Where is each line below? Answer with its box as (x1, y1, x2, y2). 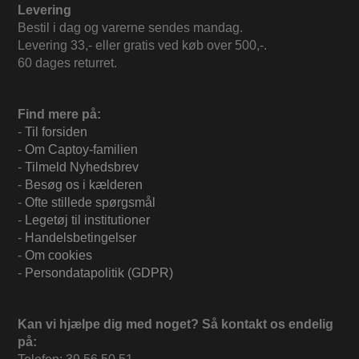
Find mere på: (18, 107, 101, 122)
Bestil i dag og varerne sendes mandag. (18, 21, 243, 35)
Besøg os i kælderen (25, 178, 143, 192)
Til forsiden (25, 125, 87, 139)
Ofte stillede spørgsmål (25, 196, 155, 210)
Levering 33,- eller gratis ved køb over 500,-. (18, 38, 267, 53)
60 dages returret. (18, 56, 117, 71)
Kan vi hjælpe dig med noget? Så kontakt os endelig (18, 317, 333, 332)
